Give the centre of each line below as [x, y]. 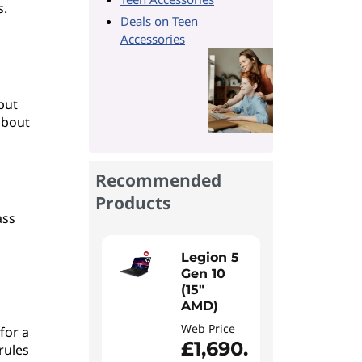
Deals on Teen [159, 21]
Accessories [153, 39]
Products [133, 203]
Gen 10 [203, 274]
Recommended [158, 180]
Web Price [208, 328]
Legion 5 [210, 257]
